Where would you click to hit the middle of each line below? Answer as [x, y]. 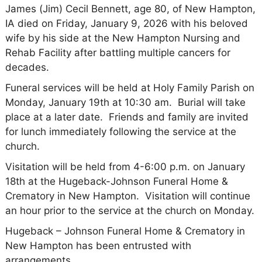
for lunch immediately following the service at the [120, 131]
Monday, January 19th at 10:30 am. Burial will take [125, 102]
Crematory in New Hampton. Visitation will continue [127, 196]
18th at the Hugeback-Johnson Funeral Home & [116, 181]
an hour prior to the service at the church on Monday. [130, 210]
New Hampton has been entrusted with [98, 245]
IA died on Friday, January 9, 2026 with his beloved [126, 23]
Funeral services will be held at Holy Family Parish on [130, 87]
